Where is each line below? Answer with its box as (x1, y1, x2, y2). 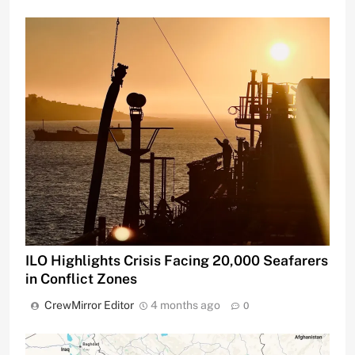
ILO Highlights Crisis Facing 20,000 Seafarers (25, 252, 328, 269)
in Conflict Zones (25, 270, 137, 288)
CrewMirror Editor (44, 299, 134, 312)
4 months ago (151, 299, 220, 312)
